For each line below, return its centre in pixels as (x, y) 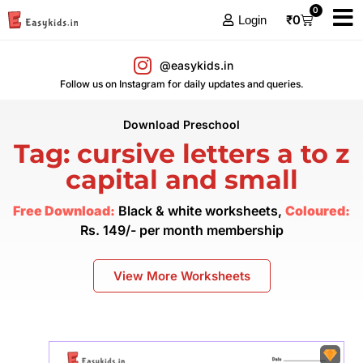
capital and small (181, 179)
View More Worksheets (181, 276)
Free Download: (64, 211)
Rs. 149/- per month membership (181, 230)
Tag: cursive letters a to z (181, 154)
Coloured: (318, 211)
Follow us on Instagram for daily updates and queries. (181, 84)
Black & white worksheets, (200, 211)
